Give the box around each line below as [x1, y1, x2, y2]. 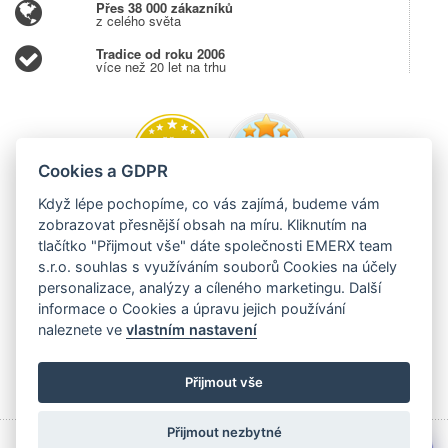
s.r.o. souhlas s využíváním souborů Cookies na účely [38, 257, 398, 275]
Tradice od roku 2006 [95, 43, 225, 63]
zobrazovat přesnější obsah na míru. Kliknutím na [38, 215, 368, 233]
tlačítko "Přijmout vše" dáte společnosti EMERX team [38, 236, 394, 254]
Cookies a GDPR [38, 160, 169, 181]
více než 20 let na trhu [95, 56, 226, 76]
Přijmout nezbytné [166, 423, 282, 440]
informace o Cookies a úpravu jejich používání [38, 299, 346, 317]
